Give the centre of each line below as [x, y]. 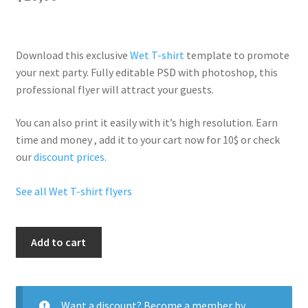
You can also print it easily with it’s [97, 123]
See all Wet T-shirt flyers [74, 191]
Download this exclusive [73, 55]
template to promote [236, 55]
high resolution [215, 123]
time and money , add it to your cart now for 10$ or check [147, 140]
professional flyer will [68, 90]
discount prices [69, 157]
